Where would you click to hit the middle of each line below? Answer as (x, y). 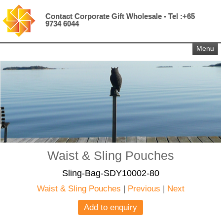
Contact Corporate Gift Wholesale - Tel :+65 (120, 16)
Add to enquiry (110, 207)
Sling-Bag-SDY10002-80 (110, 173)
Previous (144, 188)
